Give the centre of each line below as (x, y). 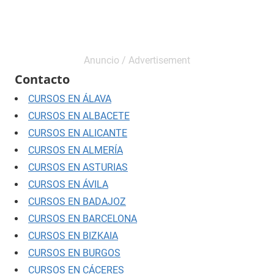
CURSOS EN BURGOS (74, 253)
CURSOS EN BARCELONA (83, 218)
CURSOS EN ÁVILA (68, 184)
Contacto (42, 79)
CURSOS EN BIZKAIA (73, 235)
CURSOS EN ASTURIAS (78, 167)
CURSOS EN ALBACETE (79, 116)
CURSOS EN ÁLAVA (70, 98)
